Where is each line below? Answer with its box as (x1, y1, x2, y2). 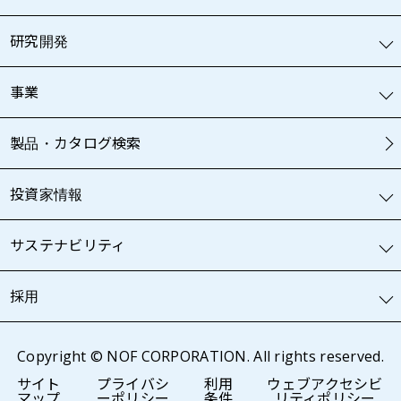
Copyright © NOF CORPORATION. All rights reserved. (17, 346, 384, 367)
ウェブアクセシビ (267, 374, 383, 395)
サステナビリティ (10, 235, 126, 256)
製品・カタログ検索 (10, 133, 141, 154)
